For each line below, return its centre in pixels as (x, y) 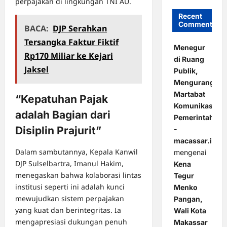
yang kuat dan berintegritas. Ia (68, 210)
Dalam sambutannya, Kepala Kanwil (77, 152)
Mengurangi (195, 83)
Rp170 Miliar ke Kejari (69, 56)
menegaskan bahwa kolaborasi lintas (78, 175)
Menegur (189, 48)
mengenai (190, 153)
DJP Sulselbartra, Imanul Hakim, (69, 164)
